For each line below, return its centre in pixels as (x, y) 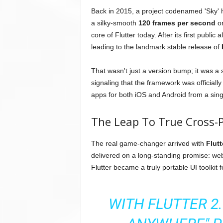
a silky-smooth (114, 23)
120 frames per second (177, 23)
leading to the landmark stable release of (156, 47)
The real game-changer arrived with (148, 144)
